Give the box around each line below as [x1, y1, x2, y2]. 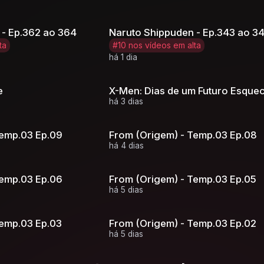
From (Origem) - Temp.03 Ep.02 [109, 217, 257, 229]
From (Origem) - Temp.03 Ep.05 [109, 173, 257, 185]
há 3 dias [109, 96, 144, 106]
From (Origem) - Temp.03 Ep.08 [109, 128, 258, 141]
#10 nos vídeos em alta [113, 40, 202, 50]
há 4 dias [109, 140, 144, 150]
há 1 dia [109, 52, 138, 62]
